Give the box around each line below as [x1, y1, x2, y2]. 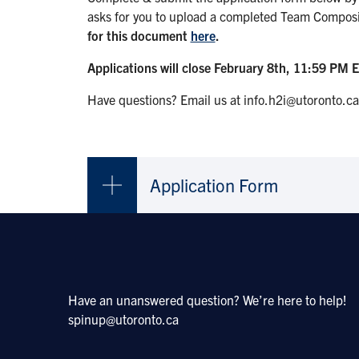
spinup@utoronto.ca [67, 310, 179, 327]
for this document [87, 26, 191, 43]
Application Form [149, 173, 278, 196]
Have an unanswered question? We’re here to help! [67, 291, 347, 308]
